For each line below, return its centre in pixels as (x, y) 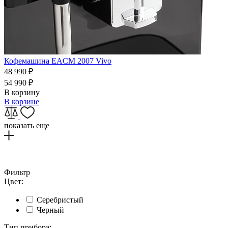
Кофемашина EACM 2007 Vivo (58, 61)
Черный (50, 210)
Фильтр (17, 173)
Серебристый (60, 200)
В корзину (22, 93)
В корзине (22, 102)
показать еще (27, 126)
